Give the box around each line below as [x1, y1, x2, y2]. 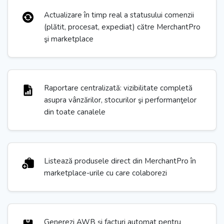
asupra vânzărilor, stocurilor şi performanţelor [44, 95, 196, 105]
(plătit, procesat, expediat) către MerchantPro [44, 22, 200, 32]
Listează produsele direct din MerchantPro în [44, 156, 196, 166]
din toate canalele [44, 107, 105, 117]
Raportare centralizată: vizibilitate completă [44, 83, 192, 93]
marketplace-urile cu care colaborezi [44, 168, 167, 178]
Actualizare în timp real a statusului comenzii [44, 10, 194, 20]
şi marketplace [44, 34, 93, 44]
